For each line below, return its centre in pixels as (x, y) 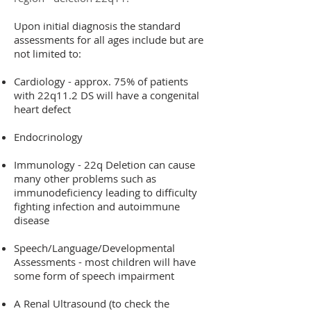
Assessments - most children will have (105, 262)
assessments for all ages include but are (109, 40)
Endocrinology (50, 137)
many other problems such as (85, 178)
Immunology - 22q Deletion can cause (104, 165)
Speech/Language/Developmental (94, 248)
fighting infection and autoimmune (97, 206)
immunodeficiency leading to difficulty (106, 192)
